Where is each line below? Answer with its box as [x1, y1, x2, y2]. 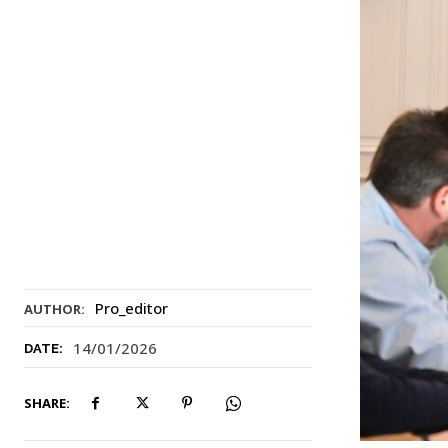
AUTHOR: [24, 299, 85, 318]
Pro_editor [95, 297, 168, 318]
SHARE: [24, 393, 70, 412]
